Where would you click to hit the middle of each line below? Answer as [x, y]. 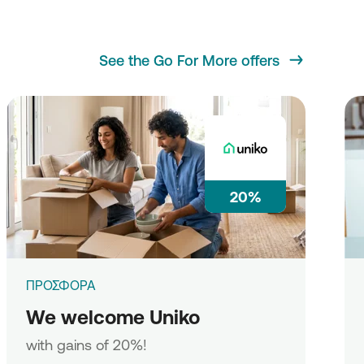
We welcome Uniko [113, 317]
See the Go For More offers [189, 60]
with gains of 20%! [87, 344]
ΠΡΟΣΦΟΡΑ [61, 285]
